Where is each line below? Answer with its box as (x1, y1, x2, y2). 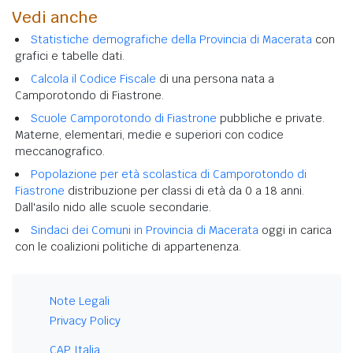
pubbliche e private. (217, 110, 325, 125)
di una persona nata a (156, 71, 274, 86)
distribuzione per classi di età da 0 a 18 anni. (65, 183, 304, 198)
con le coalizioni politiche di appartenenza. (15, 239, 241, 254)
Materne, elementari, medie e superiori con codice (15, 127, 284, 142)
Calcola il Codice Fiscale (31, 71, 156, 86)
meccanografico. (15, 143, 105, 158)
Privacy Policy (50, 313, 121, 328)
